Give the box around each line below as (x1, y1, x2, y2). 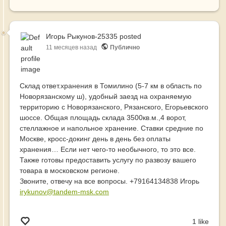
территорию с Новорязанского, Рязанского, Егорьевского (20, 103, 208, 111)
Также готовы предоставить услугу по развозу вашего (20, 156, 196, 164)
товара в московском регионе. (20, 166, 120, 175)
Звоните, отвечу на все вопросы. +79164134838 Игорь (20, 177, 199, 186)
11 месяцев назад (46, 44, 97, 51)
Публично (110, 44, 140, 51)
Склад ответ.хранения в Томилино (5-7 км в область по (20, 82, 202, 90)
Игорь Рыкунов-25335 (46, 32, 118, 41)
